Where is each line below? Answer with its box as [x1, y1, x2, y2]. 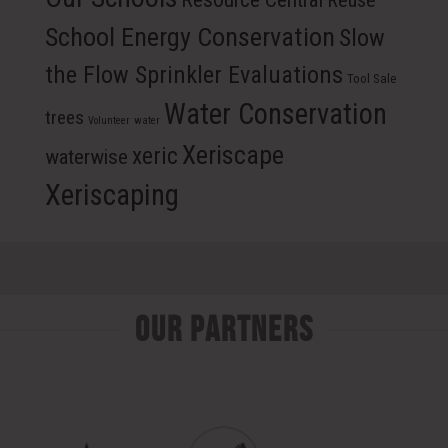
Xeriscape [181, 140, 284, 170]
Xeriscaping [44, 178, 179, 212]
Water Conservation [163, 97, 387, 131]
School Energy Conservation [44, 22, 335, 52]
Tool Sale [346, 71, 396, 86]
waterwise [44, 145, 128, 169]
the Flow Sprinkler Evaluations [44, 61, 343, 89]
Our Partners [134, 310, 314, 348]
